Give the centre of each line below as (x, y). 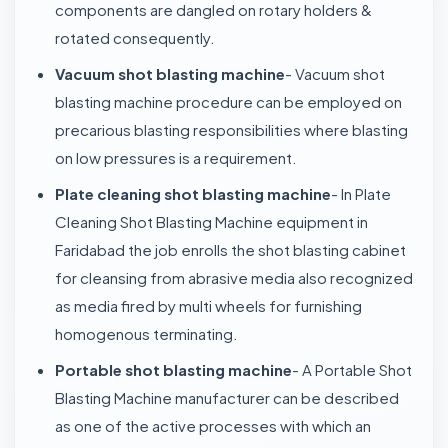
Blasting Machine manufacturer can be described (227, 397)
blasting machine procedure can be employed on (228, 101)
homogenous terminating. (146, 333)
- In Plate (361, 193)
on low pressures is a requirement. (176, 157)
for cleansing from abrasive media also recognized (234, 277)
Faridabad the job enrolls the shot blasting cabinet (230, 249)
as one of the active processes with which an (213, 425)
